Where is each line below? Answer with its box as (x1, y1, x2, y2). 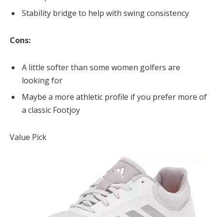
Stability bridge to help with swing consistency (22, 8, 189, 19)
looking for (22, 75, 62, 86)
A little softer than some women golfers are (22, 62, 180, 73)
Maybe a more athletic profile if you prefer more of (22, 91, 207, 102)
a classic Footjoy (22, 104, 80, 115)
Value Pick (10, 131, 46, 142)
